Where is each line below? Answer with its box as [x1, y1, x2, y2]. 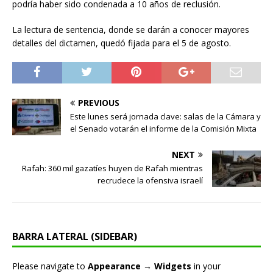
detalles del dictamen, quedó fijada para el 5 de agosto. [12, 37, 231, 49]
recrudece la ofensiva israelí [97, 175, 203, 186]
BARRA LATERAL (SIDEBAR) [12, 230, 137, 244]
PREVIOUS [78, 97, 119, 109]
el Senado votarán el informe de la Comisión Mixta [70, 123, 257, 135]
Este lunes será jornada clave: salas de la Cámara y [70, 111, 261, 122]
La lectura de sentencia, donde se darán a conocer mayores [12, 24, 249, 36]
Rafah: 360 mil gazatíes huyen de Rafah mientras [22, 163, 203, 174]
